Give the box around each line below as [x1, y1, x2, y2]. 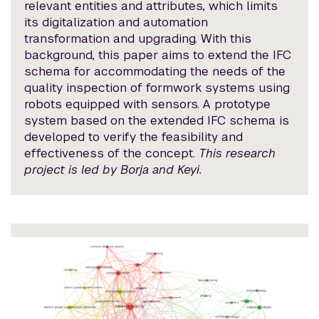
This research [199, 145, 276, 162]
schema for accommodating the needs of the [24, 63, 286, 80]
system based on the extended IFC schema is [24, 113, 290, 129]
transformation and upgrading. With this [24, 31, 252, 47]
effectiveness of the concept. [24, 145, 199, 162]
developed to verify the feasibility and [24, 129, 244, 145]
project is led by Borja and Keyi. [24, 162, 203, 178]
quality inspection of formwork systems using [24, 80, 291, 96]
